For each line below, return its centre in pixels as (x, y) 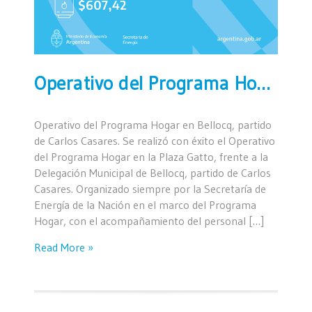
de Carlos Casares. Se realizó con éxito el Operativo (155, 140)
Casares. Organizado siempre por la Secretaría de (150, 188)
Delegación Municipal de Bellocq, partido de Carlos (153, 172)
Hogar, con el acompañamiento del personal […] (149, 220)
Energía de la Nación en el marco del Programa (145, 204)
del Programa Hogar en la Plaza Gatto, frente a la (151, 156)
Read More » (64, 247)
